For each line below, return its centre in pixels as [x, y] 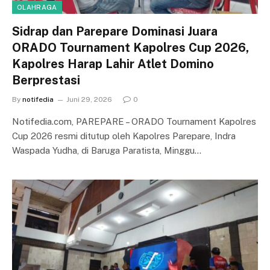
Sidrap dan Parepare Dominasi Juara [115, 31]
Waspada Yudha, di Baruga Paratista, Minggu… [107, 150]
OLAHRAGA [37, 7]
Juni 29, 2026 [89, 99]
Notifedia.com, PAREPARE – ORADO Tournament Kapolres [134, 121]
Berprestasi [46, 80]
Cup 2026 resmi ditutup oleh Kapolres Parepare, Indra [124, 136]
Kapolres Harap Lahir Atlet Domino [113, 64]
